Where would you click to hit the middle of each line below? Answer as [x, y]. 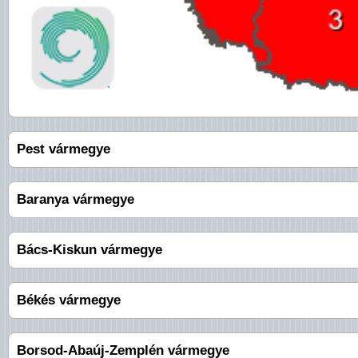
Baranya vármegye [76, 200]
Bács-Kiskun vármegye [89, 250]
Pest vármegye [64, 149]
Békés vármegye [69, 300]
